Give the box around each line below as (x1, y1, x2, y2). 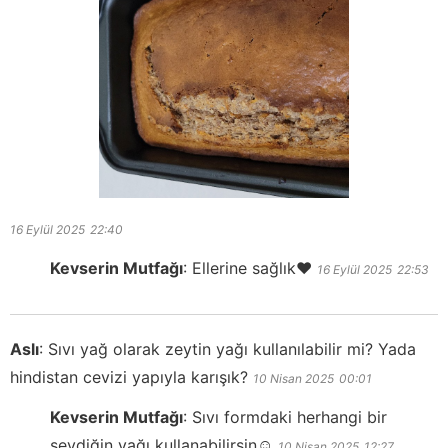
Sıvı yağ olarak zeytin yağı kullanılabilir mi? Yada (48, 339, 416, 360)
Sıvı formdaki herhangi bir (192, 407, 387, 428)
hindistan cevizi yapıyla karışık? (10, 367, 248, 388)
